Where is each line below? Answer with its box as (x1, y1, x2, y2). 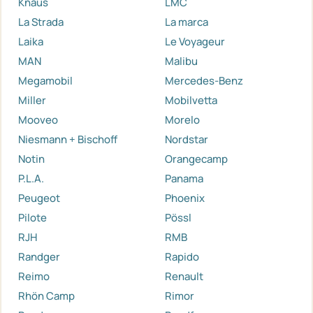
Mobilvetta (165, 93, 217, 108)
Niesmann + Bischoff (18, 132, 117, 147)
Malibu (165, 54, 198, 69)
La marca (165, 15, 208, 30)
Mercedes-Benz (165, 73, 243, 89)
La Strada (18, 15, 64, 30)
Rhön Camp (18, 289, 75, 304)
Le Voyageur (165, 34, 225, 50)
